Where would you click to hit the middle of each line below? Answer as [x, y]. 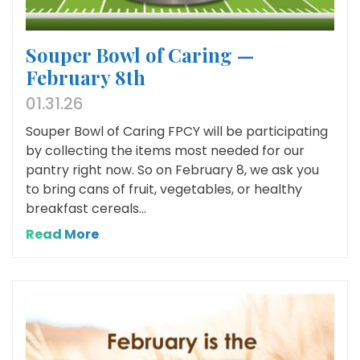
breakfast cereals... [86, 208]
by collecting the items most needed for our [165, 150]
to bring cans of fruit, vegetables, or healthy [164, 189]
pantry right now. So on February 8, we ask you [172, 170]
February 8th [86, 77]
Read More [62, 234]
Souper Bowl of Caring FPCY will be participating [177, 131]
